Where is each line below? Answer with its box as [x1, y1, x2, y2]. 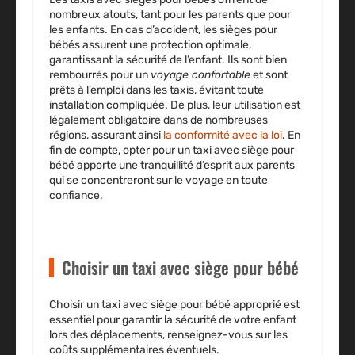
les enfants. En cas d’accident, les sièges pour [49, 23, 277, 37]
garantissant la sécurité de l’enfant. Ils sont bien [49, 53, 287, 67]
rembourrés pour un [49, 68, 151, 82]
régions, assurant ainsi [49, 128, 163, 143]
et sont [250, 68, 288, 82]
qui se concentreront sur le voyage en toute [49, 174, 268, 188]
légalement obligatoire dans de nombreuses [49, 113, 268, 128]
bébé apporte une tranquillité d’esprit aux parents [49, 158, 295, 173]
